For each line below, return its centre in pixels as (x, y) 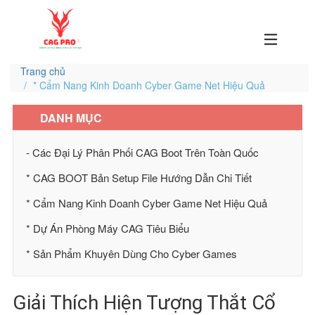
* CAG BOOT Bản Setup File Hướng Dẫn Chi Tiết (139, 178)
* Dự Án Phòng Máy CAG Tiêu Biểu (108, 228)
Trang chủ (43, 71)
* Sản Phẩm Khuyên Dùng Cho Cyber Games (131, 253)
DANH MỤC (71, 118)
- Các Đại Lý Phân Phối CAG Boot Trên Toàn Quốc (142, 152)
